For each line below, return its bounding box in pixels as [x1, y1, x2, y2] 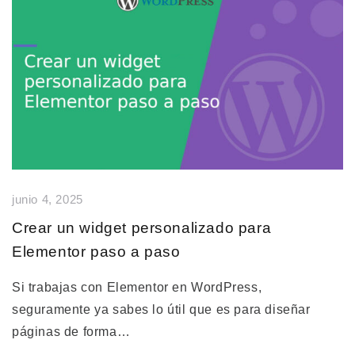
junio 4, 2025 [12, 193, 83, 207]
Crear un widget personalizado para [12, 219, 272, 237]
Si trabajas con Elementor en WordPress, [12, 281, 262, 295]
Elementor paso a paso [12, 243, 181, 261]
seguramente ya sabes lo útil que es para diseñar [12, 303, 311, 317]
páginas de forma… [12, 325, 131, 339]
